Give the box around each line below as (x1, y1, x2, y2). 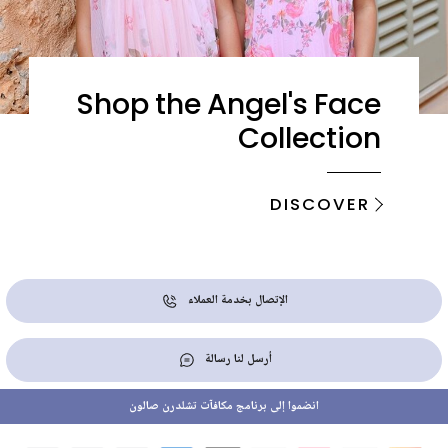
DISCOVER (269, 191, 370, 215)
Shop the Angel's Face (76, 82, 382, 122)
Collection (238, 116, 382, 156)
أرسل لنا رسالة (204, 350, 272, 368)
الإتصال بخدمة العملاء (188, 291, 288, 309)
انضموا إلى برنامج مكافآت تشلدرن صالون (129, 398, 319, 416)
